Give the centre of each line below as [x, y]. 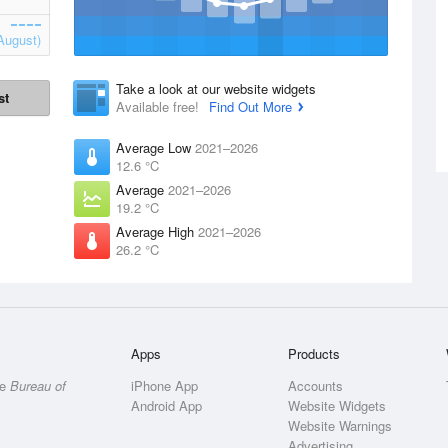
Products [314, 353]
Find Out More [250, 106]
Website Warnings [340, 425]
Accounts [316, 385]
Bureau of [38, 385]
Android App [167, 405]
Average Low [155, 147]
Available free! [159, 106]
